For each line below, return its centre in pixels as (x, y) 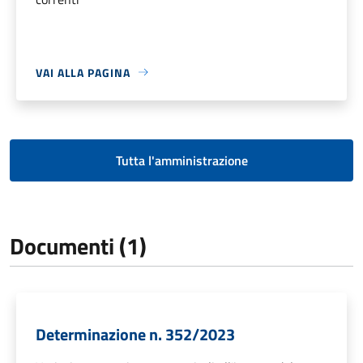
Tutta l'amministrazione (181, 160)
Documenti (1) (78, 246)
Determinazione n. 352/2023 (135, 334)
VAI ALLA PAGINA (83, 72)
